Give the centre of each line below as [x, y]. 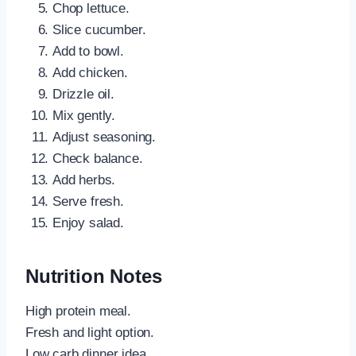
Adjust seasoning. [104, 137]
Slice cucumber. [99, 29]
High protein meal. [78, 311]
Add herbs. [84, 180]
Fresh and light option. [90, 332]
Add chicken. [90, 72]
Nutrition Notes [94, 276]
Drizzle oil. [83, 94]
